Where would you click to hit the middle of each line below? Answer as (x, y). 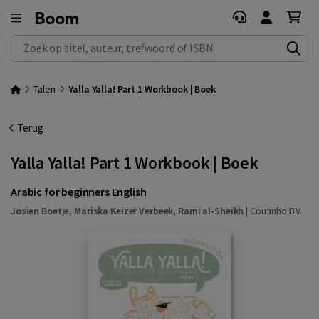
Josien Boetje (40, 210)
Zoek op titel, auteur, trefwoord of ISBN (99, 42)
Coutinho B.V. (276, 210)
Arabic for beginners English (79, 192)
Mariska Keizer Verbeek (124, 210)
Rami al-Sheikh (211, 210)
